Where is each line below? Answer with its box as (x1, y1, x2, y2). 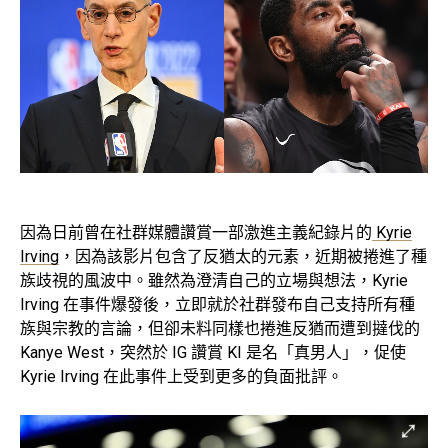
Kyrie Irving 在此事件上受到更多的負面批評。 (20, 366, 343, 386)
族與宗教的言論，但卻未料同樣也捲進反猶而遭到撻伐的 (20, 318, 420, 338)
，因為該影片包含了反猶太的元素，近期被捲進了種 (59, 246, 427, 266)
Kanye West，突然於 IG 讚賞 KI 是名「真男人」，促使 (20, 342, 406, 362)
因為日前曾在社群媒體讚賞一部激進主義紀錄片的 (20, 222, 372, 242)
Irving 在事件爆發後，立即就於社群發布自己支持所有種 (20, 294, 415, 314)
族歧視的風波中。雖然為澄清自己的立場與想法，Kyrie (20, 270, 408, 290)
